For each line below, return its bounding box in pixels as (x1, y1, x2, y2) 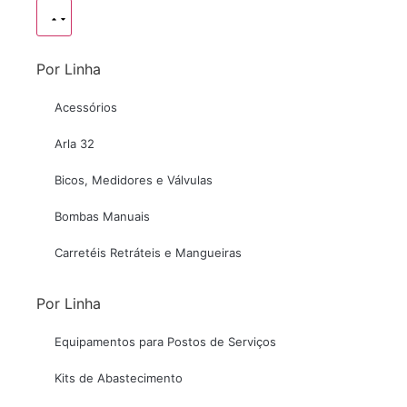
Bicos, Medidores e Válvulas (55, 173, 213, 187)
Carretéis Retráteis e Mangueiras (55, 245, 242, 260)
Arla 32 (55, 136, 94, 151)
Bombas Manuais (55, 209, 150, 223)
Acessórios (55, 100, 117, 114)
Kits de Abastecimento (55, 371, 183, 385)
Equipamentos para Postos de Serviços (55, 334, 276, 349)
